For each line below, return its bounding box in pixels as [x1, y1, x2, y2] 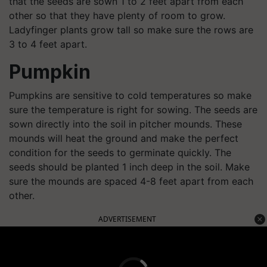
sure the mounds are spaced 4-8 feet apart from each [9, 175, 253, 187]
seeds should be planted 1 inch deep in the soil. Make [9, 160, 250, 173]
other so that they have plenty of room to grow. [9, 9, 225, 21]
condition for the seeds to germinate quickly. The [9, 146, 231, 159]
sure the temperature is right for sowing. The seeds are [9, 103, 257, 116]
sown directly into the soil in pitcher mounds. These [9, 117, 242, 130]
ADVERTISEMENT [98, 213, 156, 224]
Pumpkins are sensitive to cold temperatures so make [9, 89, 252, 101]
